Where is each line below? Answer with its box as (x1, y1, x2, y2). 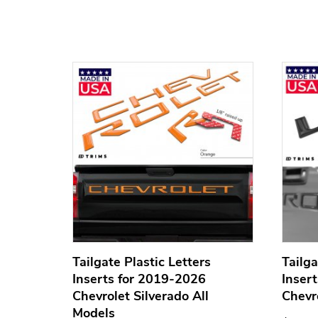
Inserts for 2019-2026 (72, 270, 206, 288)
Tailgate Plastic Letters (72, 253, 211, 271)
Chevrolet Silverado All (72, 287, 209, 305)
